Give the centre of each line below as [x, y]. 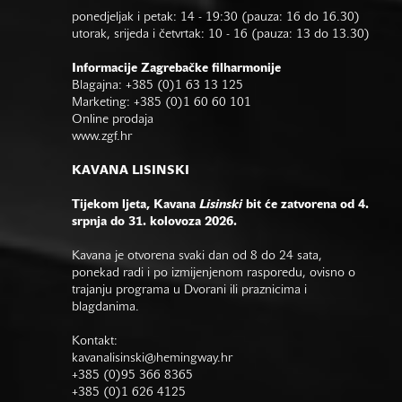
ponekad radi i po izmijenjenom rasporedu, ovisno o [214, 273]
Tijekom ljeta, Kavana [135, 205]
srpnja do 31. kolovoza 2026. [154, 222]
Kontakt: [96, 341]
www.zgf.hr [104, 137]
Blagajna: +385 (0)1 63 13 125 [157, 86]
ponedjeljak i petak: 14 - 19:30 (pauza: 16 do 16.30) [216, 17]
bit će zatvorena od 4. [306, 205]
